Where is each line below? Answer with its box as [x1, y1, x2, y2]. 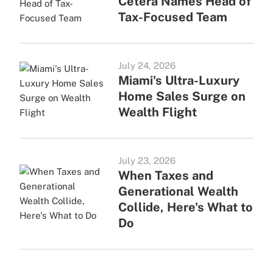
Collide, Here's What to [118, 200, 253, 214]
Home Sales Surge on [118, 89, 246, 104]
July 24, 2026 [118, 60, 175, 71]
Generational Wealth [118, 184, 238, 199]
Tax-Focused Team [118, 10, 227, 24]
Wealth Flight [118, 105, 197, 119]
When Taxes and [118, 168, 213, 183]
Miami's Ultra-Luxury [118, 73, 239, 88]
